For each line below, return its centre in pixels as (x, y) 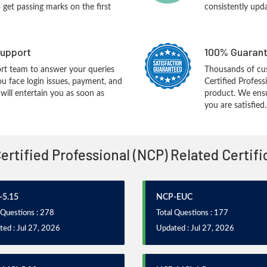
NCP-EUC (174, 197)
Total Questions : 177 (192, 213)
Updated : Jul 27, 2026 (195, 229)
